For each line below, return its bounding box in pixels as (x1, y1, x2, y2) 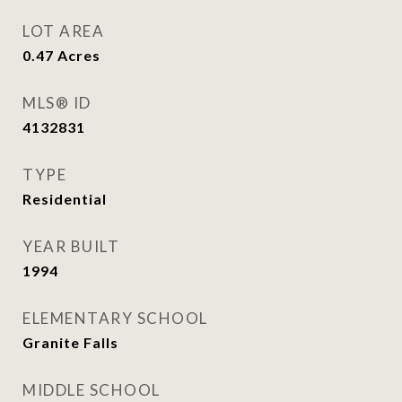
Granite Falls (22, 334, 118, 351)
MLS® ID (22, 93, 92, 112)
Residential (22, 190, 107, 207)
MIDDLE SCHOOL (22, 380, 161, 399)
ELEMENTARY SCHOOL (22, 309, 208, 328)
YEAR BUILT (22, 237, 119, 256)
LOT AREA (22, 22, 104, 40)
